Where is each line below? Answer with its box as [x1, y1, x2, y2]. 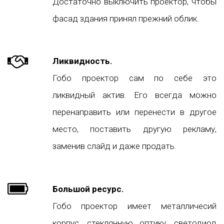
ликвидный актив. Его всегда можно [52, 90, 216, 100]
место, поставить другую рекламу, [52, 124, 216, 134]
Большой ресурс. [52, 183, 124, 194]
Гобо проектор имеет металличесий [52, 200, 216, 211]
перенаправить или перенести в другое [52, 107, 216, 117]
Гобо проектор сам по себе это [52, 73, 216, 83]
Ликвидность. [52, 56, 112, 66]
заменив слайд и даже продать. [52, 141, 176, 151]
